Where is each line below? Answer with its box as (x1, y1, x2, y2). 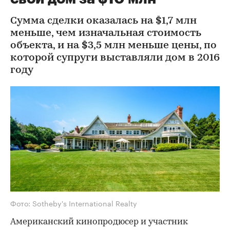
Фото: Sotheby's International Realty (10, 197, 137, 208)
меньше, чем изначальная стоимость (10, 28, 201, 39)
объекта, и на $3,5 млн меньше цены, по (10, 41, 217, 51)
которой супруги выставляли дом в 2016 (10, 53, 220, 63)
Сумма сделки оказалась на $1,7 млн (10, 16, 197, 26)
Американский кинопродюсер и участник (10, 217, 188, 226)
